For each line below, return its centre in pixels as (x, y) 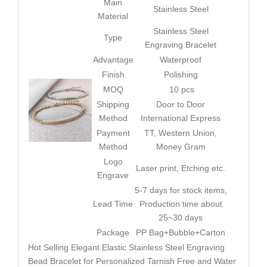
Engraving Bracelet (181, 45)
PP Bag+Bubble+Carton (181, 233)
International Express (181, 118)
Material (113, 16)
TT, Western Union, (181, 133)
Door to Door (181, 105)
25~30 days (181, 218)
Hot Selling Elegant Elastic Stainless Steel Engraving (126, 248)
